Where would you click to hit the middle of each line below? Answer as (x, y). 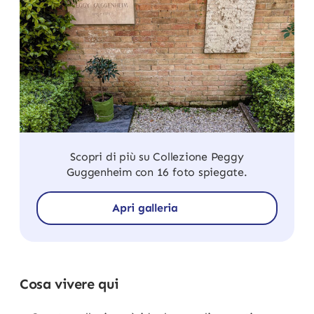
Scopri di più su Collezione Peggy (157, 157)
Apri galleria (145, 207)
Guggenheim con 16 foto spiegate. (157, 172)
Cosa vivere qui (69, 284)
